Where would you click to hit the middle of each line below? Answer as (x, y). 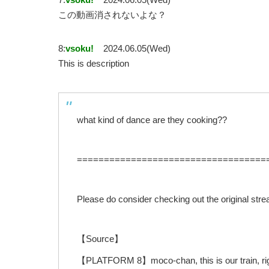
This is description (94, 64)
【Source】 (100, 239)
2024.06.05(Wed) (137, 49)
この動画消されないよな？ (112, 15)
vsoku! (80, 49)
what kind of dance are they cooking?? (152, 120)
